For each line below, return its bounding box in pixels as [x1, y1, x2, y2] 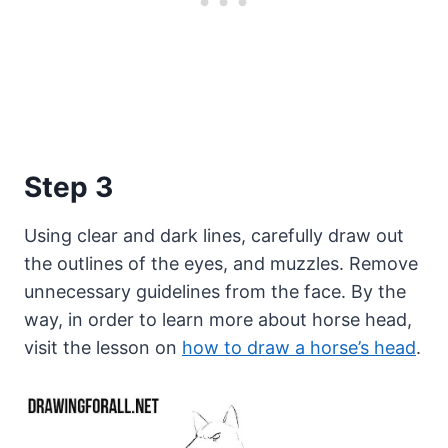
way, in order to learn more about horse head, [24, 309, 412, 331]
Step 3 [24, 170, 113, 205]
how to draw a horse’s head [182, 337, 416, 359]
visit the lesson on [24, 337, 182, 359]
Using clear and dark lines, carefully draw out [24, 225, 404, 247]
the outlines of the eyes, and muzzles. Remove [24, 253, 418, 275]
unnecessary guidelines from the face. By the [24, 281, 406, 303]
